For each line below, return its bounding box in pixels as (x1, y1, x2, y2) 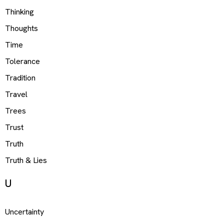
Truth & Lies (5, 155, 47, 166)
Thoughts (5, 23, 38, 34)
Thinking (5, 6, 34, 17)
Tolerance (5, 56, 40, 67)
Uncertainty (5, 206, 44, 217)
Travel (5, 89, 27, 100)
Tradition (5, 72, 35, 83)
